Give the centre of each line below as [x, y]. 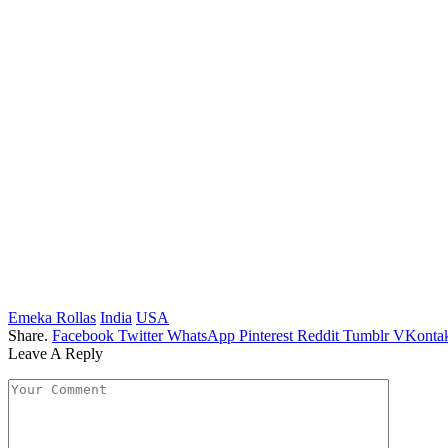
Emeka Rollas [52, 317]
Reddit [318, 335]
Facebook [83, 335]
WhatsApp [201, 335]
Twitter [140, 335]
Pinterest [266, 335]
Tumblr [366, 335]
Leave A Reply [55, 353]
